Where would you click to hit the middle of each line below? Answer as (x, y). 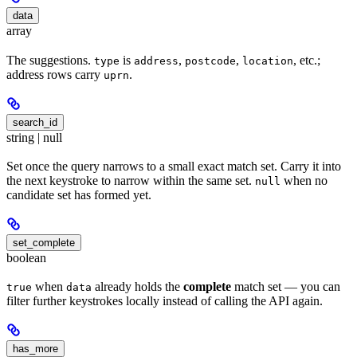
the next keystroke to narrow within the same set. (131, 181)
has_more (35, 349)
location (268, 61)
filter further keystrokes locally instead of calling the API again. (165, 301)
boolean (26, 258)
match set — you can (286, 287)
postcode (210, 61)
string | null (34, 137)
